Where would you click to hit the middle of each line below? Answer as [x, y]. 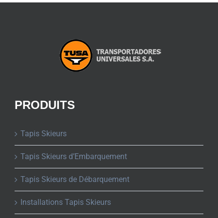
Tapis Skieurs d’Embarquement [74, 156]
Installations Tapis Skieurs [66, 202]
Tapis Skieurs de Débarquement [75, 179]
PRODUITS [45, 105]
